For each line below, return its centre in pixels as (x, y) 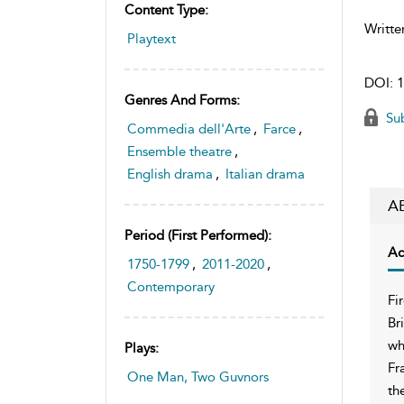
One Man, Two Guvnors (198, 376)
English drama (170, 174)
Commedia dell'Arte (189, 129)
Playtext (151, 38)
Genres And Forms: (182, 100)
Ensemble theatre (179, 151)
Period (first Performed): (198, 235)
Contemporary (171, 286)
